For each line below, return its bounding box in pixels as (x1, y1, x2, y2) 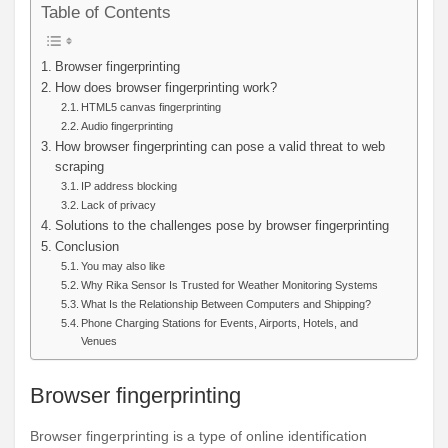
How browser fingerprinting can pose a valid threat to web (54, 139, 385, 154)
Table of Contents (41, 3, 171, 23)
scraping (54, 159, 104, 174)
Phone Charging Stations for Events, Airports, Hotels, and (81, 316, 359, 329)
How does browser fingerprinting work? (54, 80, 277, 95)
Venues (81, 334, 118, 347)
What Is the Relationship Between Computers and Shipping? (81, 297, 372, 310)
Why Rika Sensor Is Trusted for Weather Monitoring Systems (81, 278, 379, 291)
